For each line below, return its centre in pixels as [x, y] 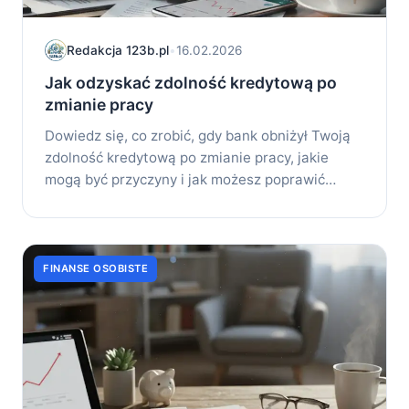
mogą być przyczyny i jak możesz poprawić [185, 180]
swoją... [69, 202]
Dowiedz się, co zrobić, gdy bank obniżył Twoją [198, 136]
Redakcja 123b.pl [118, 50]
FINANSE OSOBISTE [95, 269]
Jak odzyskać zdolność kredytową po [191, 83]
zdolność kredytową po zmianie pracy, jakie [187, 158]
